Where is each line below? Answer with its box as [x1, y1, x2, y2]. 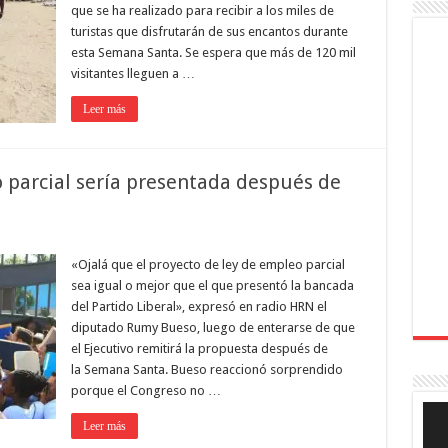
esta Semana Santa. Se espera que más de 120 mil [70, 45, 356, 60]
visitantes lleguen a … [70, 66, 195, 81]
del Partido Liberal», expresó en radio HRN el [70, 299, 327, 314]
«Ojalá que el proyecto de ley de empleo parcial [70, 257, 345, 272]
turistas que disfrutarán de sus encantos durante [70, 24, 348, 39]
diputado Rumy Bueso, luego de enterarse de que [70, 320, 355, 335]
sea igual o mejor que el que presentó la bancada [70, 278, 354, 293]
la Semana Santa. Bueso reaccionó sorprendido [70, 362, 343, 377]
